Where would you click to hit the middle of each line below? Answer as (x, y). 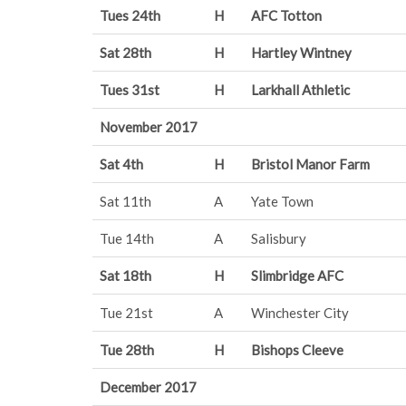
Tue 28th (127, 350)
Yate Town (282, 201)
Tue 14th (127, 238)
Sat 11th (126, 201)
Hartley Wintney (301, 53)
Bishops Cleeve (297, 350)
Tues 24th (130, 15)
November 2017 (149, 127)
